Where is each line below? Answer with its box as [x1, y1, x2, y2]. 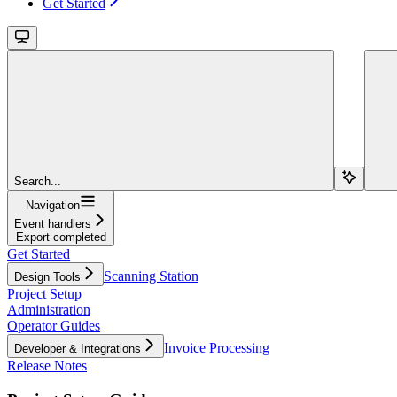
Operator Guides [7, 317, 100, 333]
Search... [14, 174, 61, 188]
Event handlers [14, 216, 91, 230]
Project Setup [7, 285, 82, 301]
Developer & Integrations [14, 341, 141, 355]
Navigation [26, 198, 80, 212]
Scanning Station [104, 268, 198, 284]
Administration [7, 301, 90, 317]
